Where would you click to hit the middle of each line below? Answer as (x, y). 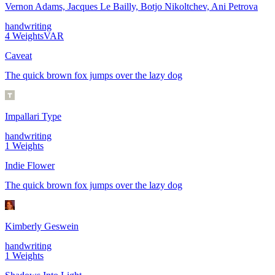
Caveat (18, 56)
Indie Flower (30, 166)
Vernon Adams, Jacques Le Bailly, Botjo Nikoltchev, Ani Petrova (131, 7)
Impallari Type (33, 117)
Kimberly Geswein (42, 227)
